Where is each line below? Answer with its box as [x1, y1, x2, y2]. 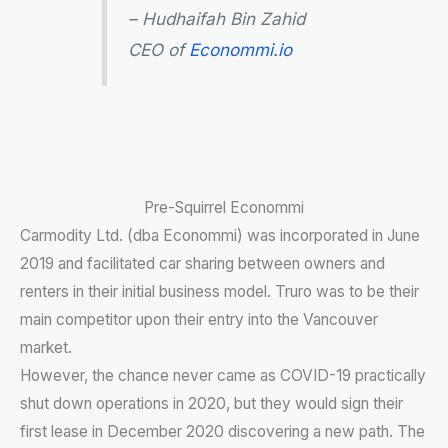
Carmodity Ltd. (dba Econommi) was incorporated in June [20, 226, 420, 246]
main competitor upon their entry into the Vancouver [20, 310, 378, 330]
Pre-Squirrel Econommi [144, 198, 304, 218]
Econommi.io [188, 39, 292, 61]
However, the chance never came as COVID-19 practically [20, 366, 426, 386]
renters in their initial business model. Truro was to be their [20, 282, 419, 302]
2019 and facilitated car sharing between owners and [20, 254, 385, 274]
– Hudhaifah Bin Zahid [127, 8, 305, 30]
